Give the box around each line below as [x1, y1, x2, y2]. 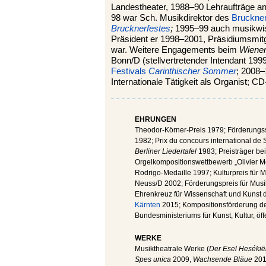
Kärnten [135, 200, 160, 209]
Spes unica [135, 255, 171, 264]
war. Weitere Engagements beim [111, 45, 239, 55]
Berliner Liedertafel [135, 147, 198, 156]
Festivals [111, 66, 146, 76]
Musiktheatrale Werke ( [135, 244, 209, 253]
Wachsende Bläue [193, 255, 252, 264]
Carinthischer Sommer [148, 66, 236, 76]
